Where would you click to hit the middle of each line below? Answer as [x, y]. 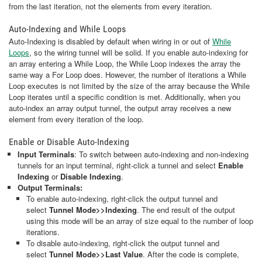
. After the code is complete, [191, 254]
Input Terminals [46, 154]
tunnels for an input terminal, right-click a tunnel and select [118, 165]
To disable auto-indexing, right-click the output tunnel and [123, 243]
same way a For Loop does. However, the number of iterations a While [127, 75]
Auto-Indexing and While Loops [67, 29]
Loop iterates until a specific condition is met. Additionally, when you [125, 97]
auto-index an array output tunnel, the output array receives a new [120, 108]
